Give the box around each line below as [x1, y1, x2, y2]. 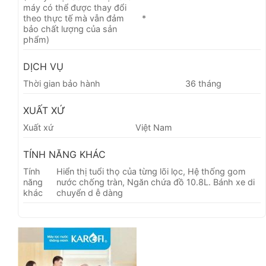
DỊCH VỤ [23, 61, 64, 73]
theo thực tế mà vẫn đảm [23, 13, 124, 24]
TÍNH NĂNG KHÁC [23, 148, 106, 161]
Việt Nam [135, 122, 173, 133]
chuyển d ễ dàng [56, 188, 123, 198]
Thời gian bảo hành [23, 78, 100, 89]
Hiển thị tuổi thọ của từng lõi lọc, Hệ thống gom [56, 166, 246, 177]
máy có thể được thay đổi [23, 2, 126, 13]
